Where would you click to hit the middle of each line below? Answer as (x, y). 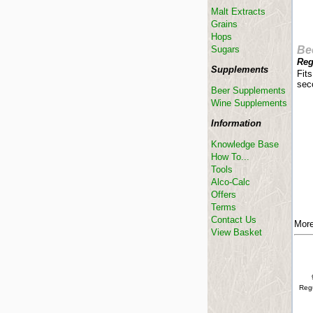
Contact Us (234, 220)
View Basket (236, 232)
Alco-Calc (231, 182)
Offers (224, 195)
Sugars (225, 49)
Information (236, 123)
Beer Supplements (248, 90)
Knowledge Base (245, 144)
